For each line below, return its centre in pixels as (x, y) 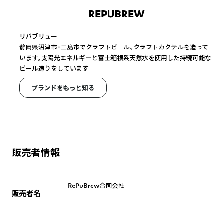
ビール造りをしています (54, 68)
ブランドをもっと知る (63, 87)
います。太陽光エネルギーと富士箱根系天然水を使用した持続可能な (115, 57)
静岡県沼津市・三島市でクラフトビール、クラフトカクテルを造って (114, 47)
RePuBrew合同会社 (96, 186)
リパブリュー (38, 36)
